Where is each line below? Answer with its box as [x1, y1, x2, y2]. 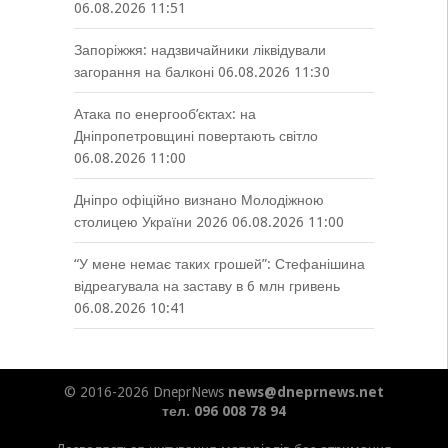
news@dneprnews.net [227, 384, 384, 400]
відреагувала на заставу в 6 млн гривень [73, 278, 340, 294]
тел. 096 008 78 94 [161, 403, 286, 419]
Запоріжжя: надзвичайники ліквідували [73, 42, 326, 58]
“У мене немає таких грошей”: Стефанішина [73, 256, 365, 272]
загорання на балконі [73, 64, 214, 80]
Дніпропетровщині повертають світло [73, 128, 318, 144]
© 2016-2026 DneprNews [63, 384, 228, 400]
